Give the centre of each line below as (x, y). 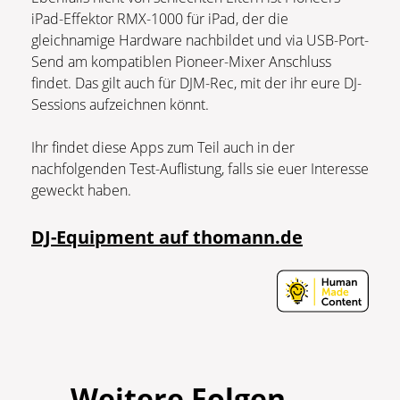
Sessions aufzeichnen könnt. (120, 104)
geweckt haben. (81, 190)
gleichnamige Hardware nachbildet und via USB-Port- (200, 40)
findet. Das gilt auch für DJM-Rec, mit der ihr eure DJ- (196, 83)
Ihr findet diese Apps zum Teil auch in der (163, 147)
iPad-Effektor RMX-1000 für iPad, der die (160, 18)
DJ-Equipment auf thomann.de (167, 237)
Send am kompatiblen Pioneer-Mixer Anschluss (181, 61)
